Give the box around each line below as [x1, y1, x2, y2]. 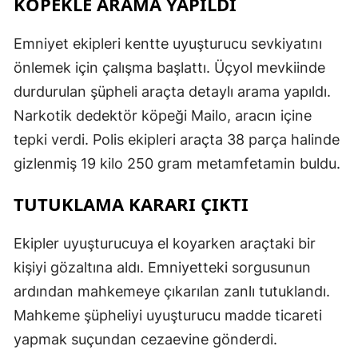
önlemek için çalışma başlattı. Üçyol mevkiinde [14, 58, 325, 76]
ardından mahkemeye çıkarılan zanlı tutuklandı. [14, 282, 330, 300]
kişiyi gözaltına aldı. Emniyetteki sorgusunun [14, 258, 311, 276]
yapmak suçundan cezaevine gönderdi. [14, 330, 277, 348]
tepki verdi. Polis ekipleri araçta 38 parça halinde [14, 130, 340, 148]
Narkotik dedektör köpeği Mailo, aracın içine [14, 106, 312, 124]
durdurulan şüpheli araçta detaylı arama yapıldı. [14, 82, 331, 100]
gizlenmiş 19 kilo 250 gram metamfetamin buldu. [14, 154, 340, 172]
